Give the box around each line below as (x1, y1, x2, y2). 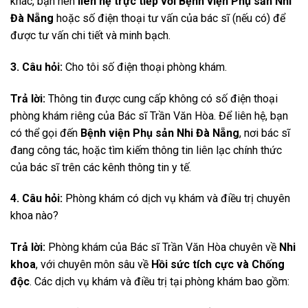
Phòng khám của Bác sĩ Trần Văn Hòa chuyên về (45, 241, 279, 254)
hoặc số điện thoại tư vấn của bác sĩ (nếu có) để (54, 12, 285, 25)
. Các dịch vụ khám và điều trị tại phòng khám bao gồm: (30, 275, 289, 289)
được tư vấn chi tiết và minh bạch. (10, 29, 170, 43)
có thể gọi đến (10, 126, 80, 140)
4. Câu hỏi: (10, 192, 63, 206)
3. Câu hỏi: (10, 60, 63, 74)
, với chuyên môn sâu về (36, 258, 151, 272)
